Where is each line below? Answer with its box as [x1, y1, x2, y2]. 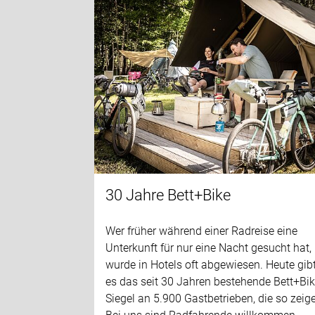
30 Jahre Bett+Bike [105, 186, 231, 204]
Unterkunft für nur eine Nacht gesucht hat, [105, 240, 312, 255]
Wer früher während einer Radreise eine [105, 224, 298, 238]
